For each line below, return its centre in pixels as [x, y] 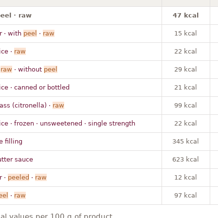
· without [28, 69]
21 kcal [186, 87]
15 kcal [186, 33]
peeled [18, 177]
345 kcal [186, 141]
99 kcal [186, 105]
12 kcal [186, 177]
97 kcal [186, 195]
